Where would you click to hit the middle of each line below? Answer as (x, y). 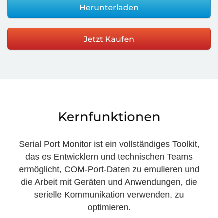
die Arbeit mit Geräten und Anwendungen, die (109, 182)
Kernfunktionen (109, 117)
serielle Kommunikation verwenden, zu (109, 195)
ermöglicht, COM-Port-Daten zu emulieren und (109, 169)
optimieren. (109, 207)
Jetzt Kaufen (109, 39)
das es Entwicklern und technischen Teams (109, 157)
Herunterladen (109, 8)
